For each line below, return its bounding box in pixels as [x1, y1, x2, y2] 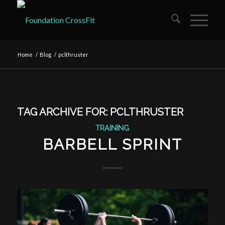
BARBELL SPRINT [42, 136, 182, 153]
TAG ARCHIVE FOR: [17, 106, 110, 118]
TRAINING [95, 124, 130, 132]
